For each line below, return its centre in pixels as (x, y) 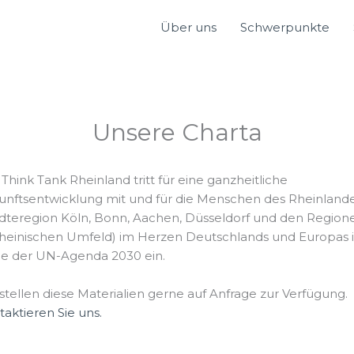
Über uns (188, 27)
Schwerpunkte (285, 27)
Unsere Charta (177, 133)
